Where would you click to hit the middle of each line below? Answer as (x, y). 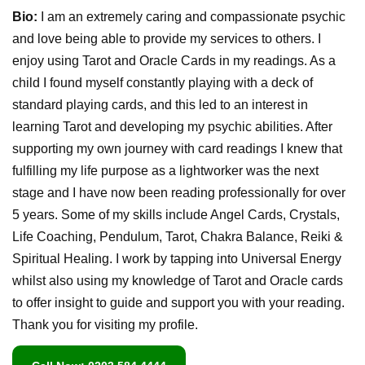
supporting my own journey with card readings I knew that (177, 148)
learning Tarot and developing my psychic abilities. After (172, 126)
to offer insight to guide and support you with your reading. (178, 302)
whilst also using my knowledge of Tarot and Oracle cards (178, 280)
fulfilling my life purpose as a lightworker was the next (165, 170)
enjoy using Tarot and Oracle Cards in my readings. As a (174, 60)
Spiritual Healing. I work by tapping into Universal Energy (177, 258)
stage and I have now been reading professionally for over (179, 192)
